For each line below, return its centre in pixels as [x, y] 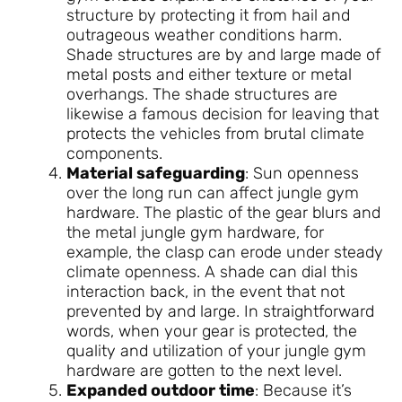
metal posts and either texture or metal [209, 75]
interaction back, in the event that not [205, 292]
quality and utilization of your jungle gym [216, 351]
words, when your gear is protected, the [212, 332]
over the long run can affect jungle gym [213, 193]
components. [114, 154]
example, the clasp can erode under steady [225, 253]
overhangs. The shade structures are [202, 95]
